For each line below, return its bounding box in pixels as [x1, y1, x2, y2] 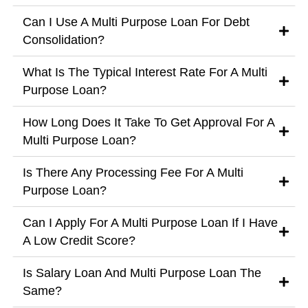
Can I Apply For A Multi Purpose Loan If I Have [22, 216, 278, 230]
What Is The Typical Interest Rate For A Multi [22, 65, 267, 80]
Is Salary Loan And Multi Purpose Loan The [22, 266, 261, 280]
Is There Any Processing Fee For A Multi [22, 166, 243, 180]
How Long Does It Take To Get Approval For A [22, 115, 274, 130]
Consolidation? [22, 33, 104, 47]
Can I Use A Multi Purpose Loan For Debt [22, 15, 250, 30]
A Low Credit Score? [22, 234, 135, 248]
